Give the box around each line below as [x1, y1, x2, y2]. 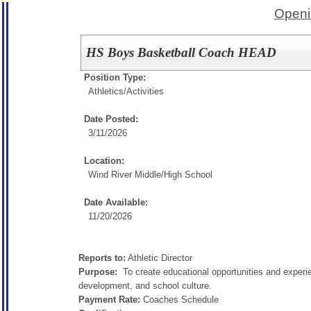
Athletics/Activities [88, 86, 164, 96]
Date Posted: [84, 114, 138, 124]
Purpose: [78, 267, 117, 277]
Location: [84, 155, 124, 166]
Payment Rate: [78, 294, 140, 305]
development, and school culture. [78, 280, 212, 291]
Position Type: [84, 72, 146, 83]
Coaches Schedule [140, 294, 219, 305]
